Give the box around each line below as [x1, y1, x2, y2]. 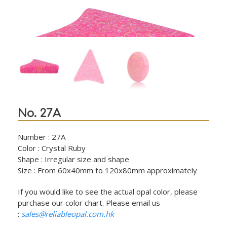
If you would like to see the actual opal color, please [18, 186, 198, 197]
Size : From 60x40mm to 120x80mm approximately [18, 165, 197, 175]
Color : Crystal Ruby [18, 142, 86, 153]
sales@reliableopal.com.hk [21, 208, 114, 219]
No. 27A [18, 107, 60, 120]
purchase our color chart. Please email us [18, 197, 160, 208]
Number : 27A [18, 131, 65, 142]
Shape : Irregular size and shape [18, 154, 129, 164]
